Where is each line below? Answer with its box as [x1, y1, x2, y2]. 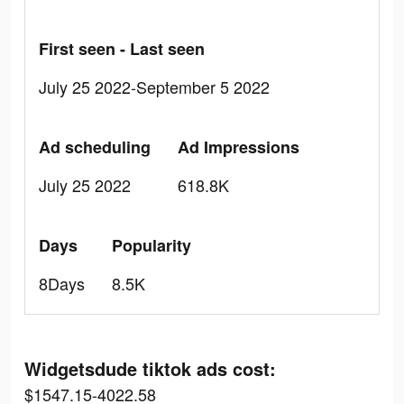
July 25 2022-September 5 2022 [39, 75, 270, 98]
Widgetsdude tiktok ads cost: [24, 355, 276, 381]
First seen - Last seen [39, 37, 205, 60]
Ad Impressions [178, 135, 299, 159]
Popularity [112, 234, 191, 257]
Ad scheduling [39, 135, 151, 159]
